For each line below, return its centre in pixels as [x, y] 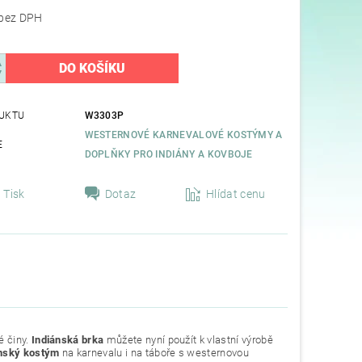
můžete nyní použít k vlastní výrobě [188, 340]
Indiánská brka [67, 340]
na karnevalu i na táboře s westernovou [156, 353]
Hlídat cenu [236, 194]
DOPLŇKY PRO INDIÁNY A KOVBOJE [168, 155]
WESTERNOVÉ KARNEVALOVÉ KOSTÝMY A [183, 135]
